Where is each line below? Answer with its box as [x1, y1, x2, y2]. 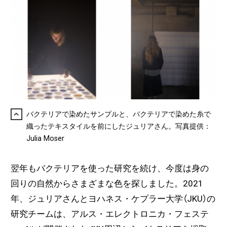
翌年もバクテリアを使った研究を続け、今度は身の [10, 163, 209, 174]
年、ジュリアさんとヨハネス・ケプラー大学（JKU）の [10, 194, 215, 204]
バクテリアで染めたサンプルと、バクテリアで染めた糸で [26, 109, 211, 119]
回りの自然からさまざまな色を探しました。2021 [10, 178, 203, 189]
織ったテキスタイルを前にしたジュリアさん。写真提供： [26, 122, 211, 131]
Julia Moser [26, 134, 65, 143]
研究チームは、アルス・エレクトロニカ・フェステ [10, 209, 209, 219]
